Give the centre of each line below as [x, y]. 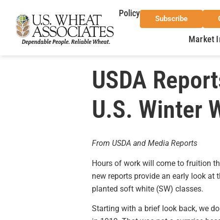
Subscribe [171, 19]
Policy [129, 13]
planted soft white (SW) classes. [148, 189]
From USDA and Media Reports [145, 143]
